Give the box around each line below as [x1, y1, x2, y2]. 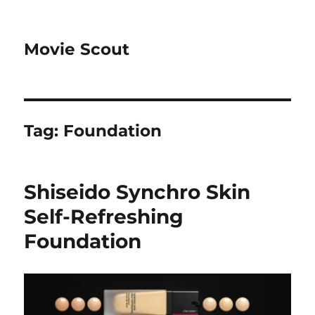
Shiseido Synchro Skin [24, 180, 251, 204]
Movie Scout [24, 39, 130, 59]
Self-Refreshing [24, 205, 184, 229]
